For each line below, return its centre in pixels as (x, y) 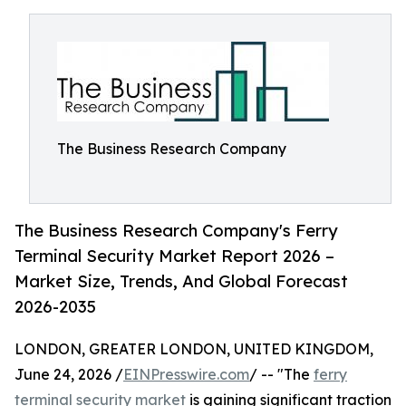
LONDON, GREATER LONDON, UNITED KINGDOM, (194, 349)
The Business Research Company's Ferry (176, 231)
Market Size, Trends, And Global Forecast (181, 281)
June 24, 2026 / (69, 375)
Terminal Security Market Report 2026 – (174, 256)
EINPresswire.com (186, 375)
